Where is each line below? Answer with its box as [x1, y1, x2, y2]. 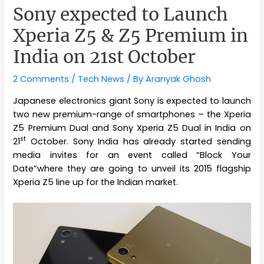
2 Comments [13, 72, 70, 85]
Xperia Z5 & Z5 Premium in [13, 24, 249, 47]
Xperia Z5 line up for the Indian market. [13, 176, 179, 188]
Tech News [78, 72, 125, 85]
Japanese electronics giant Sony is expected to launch [13, 94, 251, 107]
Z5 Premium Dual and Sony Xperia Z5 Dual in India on [13, 121, 251, 134]
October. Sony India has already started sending [26, 135, 251, 147]
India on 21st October [13, 45, 196, 68]
